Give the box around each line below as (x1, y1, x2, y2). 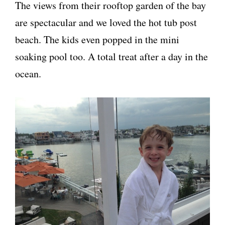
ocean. (15, 67, 41, 80)
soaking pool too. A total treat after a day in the (15, 50, 208, 63)
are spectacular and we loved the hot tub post (15, 16, 197, 29)
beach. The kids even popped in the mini (15, 33, 179, 46)
